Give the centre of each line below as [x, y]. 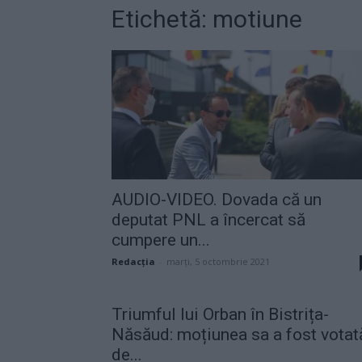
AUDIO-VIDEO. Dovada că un [217, 199]
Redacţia [133, 261]
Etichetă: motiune [207, 19]
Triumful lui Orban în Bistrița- [220, 314]
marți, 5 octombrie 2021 [218, 261]
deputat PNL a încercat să [208, 219]
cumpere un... [161, 240]
